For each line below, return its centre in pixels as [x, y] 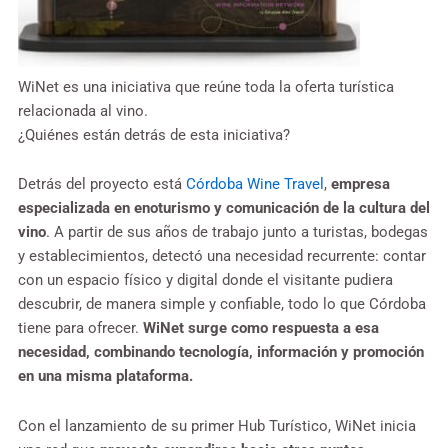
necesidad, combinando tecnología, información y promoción [221, 352]
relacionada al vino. [83, 110]
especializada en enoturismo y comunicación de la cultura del [224, 208]
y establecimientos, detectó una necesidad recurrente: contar [222, 256]
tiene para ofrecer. [80, 328]
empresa [360, 184]
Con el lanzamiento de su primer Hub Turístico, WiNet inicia [217, 425]
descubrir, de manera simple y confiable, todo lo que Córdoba [222, 304]
